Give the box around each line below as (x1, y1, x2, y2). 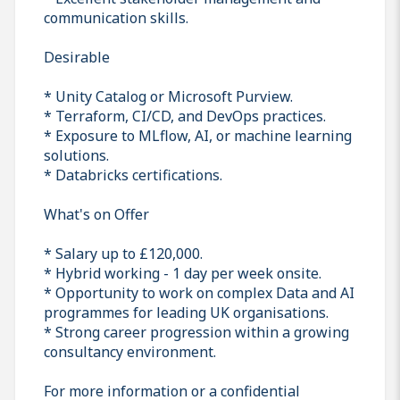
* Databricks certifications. (44, 164, 222, 185)
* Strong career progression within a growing (44, 321, 349, 342)
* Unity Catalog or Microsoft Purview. (44, 86, 293, 106)
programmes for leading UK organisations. (44, 302, 329, 322)
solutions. (44, 145, 109, 165)
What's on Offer (44, 204, 149, 224)
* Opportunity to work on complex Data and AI (44, 282, 354, 303)
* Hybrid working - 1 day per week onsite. (44, 262, 321, 283)
